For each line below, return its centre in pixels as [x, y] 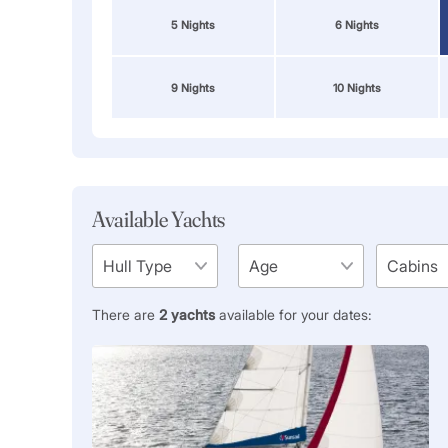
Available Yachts [159, 219]
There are [125, 315]
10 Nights [356, 87]
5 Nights [192, 24]
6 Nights [356, 24]
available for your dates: [293, 315]
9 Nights [192, 87]
